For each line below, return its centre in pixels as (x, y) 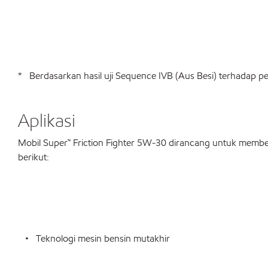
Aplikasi (47, 120)
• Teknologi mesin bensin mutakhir (94, 238)
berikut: (33, 157)
